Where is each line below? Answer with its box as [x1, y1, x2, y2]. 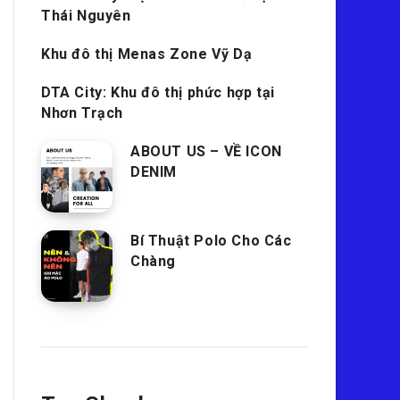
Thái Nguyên [41, 7, 131, 24]
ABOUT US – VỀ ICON [130, 143, 282, 160]
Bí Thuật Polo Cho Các [130, 232, 292, 249]
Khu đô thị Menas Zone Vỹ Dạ [41, 46, 253, 62]
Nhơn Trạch [41, 104, 123, 121]
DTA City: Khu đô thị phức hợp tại [41, 84, 275, 101]
